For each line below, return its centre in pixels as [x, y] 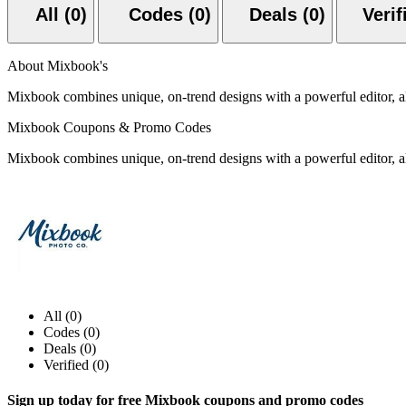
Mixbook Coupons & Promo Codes [109, 127]
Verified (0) [76, 364]
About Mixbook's [58, 65]
